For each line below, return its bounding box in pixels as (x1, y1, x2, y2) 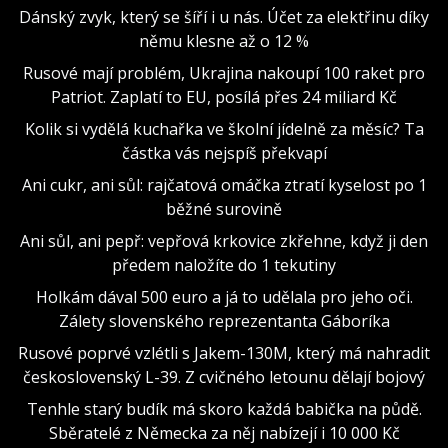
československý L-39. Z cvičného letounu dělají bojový (23, 365, 425, 388)
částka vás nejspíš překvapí (121, 141, 327, 164)
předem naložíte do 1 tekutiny (112, 253, 336, 276)
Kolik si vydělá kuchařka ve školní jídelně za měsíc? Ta (24, 117, 424, 140)
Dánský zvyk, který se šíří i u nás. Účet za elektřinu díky (19, 5, 429, 28)
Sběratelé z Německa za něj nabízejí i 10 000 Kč (48, 421, 400, 444)
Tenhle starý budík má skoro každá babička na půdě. (26, 397, 422, 420)
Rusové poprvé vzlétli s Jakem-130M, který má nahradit (18, 341, 430, 364)
